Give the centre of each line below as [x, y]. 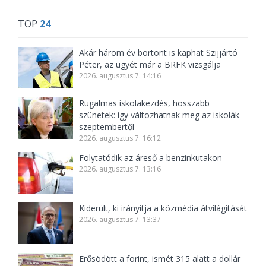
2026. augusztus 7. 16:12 [120, 138]
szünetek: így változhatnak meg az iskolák [159, 115]
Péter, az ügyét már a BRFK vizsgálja [150, 65]
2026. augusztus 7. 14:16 [120, 76]
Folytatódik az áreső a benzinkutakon [151, 158]
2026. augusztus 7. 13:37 [120, 220]
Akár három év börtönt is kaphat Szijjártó [159, 53]
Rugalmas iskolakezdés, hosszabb [145, 103]
